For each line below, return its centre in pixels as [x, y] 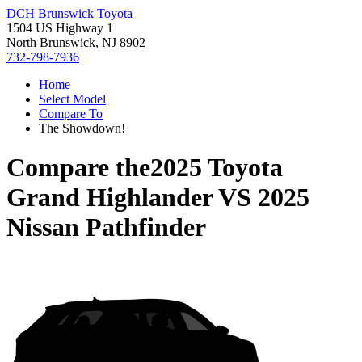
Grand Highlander [109, 198]
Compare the [78, 168]
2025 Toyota [217, 168]
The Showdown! [82, 128]
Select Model [72, 99]
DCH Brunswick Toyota [69, 13]
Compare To [71, 114]
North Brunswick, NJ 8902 [76, 42]
